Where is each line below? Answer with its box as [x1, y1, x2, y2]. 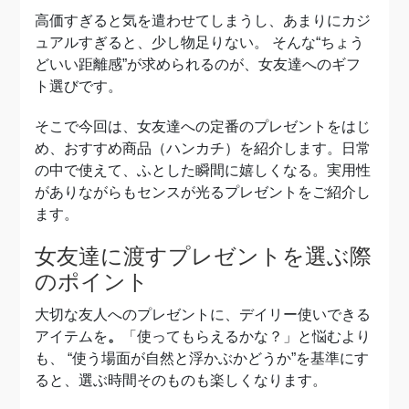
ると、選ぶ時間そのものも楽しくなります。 [35, 372, 328, 388]
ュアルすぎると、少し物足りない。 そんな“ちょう [35, 35, 365, 50]
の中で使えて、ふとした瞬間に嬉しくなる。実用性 [35, 163, 372, 178]
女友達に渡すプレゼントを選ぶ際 [35, 244, 372, 268]
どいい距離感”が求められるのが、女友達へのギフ [35, 57, 362, 72]
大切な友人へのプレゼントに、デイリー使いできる [35, 307, 372, 322]
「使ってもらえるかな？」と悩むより [122, 329, 372, 344]
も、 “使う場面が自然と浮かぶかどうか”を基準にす [35, 351, 370, 366]
